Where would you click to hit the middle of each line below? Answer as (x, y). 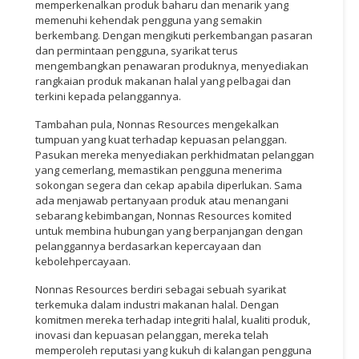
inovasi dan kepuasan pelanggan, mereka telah (152, 335)
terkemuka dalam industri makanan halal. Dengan (157, 304)
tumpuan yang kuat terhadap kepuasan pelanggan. (161, 139)
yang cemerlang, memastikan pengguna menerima (159, 169)
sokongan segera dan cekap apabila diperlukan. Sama (169, 185)
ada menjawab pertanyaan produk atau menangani (162, 200)
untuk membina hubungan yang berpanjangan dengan (169, 230)
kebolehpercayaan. (83, 261)
